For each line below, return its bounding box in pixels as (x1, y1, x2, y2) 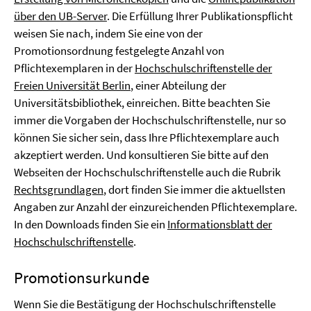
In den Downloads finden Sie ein (14, 217, 167, 232)
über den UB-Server (14, 8, 107, 24)
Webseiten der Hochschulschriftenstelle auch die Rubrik (14, 165, 280, 180)
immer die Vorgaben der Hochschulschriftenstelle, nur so (14, 112, 286, 128)
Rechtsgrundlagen (14, 182, 103, 197)
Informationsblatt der (167, 217, 272, 232)
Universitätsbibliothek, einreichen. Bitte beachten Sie (14, 95, 270, 110)
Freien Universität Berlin (14, 78, 131, 93)
